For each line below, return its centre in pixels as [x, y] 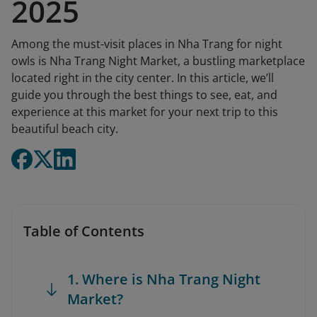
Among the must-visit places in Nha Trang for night [147, 44]
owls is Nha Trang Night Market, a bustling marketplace [158, 61]
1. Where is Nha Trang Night [164, 279]
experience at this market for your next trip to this [145, 112]
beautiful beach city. [65, 129]
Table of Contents [84, 231]
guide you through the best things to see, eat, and [144, 95]
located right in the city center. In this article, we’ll [143, 78]
